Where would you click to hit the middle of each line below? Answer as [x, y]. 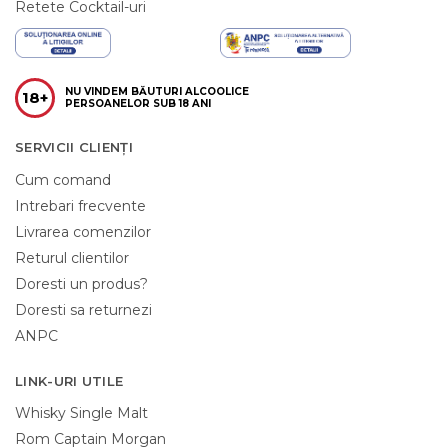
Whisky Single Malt [81, 413]
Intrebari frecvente [80, 205]
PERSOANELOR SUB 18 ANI [138, 104]
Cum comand [63, 179]
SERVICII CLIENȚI [74, 147]
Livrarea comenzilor [83, 231]
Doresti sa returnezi [83, 309]
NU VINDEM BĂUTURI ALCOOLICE [157, 92]
